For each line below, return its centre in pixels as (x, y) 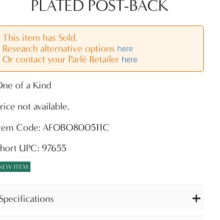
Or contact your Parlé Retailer (62, 59)
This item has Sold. (40, 38)
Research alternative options (60, 49)
